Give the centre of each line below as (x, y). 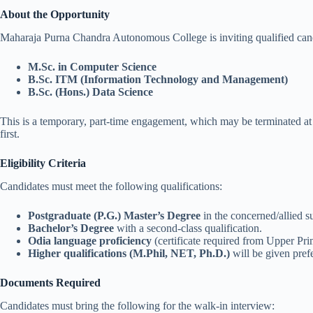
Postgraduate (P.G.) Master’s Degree (114, 215)
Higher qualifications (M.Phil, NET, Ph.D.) (129, 253)
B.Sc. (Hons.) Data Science (90, 92)
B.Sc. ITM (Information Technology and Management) (158, 80)
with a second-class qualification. (188, 228)
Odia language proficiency (90, 240)
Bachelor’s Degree (71, 228)
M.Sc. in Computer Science (92, 67)
